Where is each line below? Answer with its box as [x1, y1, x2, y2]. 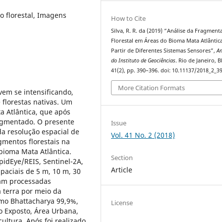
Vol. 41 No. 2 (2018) [111, 130, 175, 140]
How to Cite [111, 13, 146, 23]
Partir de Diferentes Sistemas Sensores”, [111, 47, 217, 54]
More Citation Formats [118, 83, 185, 93]
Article [111, 165, 133, 175]
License [111, 198, 133, 208]
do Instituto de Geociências [111, 56, 176, 64]
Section [111, 153, 133, 163]
